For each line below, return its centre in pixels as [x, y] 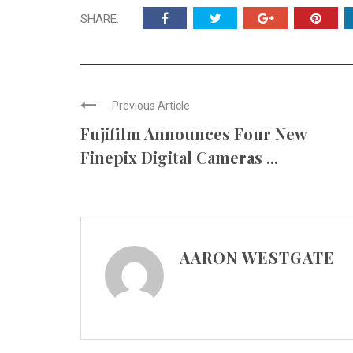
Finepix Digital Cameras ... [179, 157]
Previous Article [151, 106]
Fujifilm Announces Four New [193, 134]
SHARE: [100, 19]
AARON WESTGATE [257, 257]
